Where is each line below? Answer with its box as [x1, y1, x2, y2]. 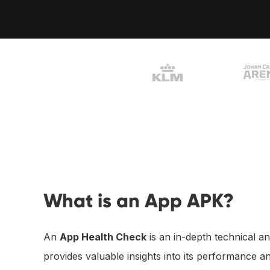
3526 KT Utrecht [53, 20, 121, 31]
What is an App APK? [43, 188, 234, 213]
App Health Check [60, 230, 146, 243]
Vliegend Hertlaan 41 [53, 8, 136, 18]
